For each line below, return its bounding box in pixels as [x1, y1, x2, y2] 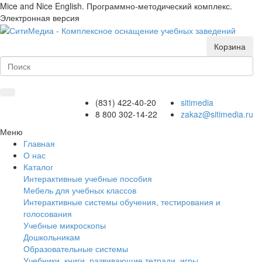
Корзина [214, 40, 246, 53]
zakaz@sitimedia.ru [181, 108, 253, 120]
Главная [23, 137, 55, 150]
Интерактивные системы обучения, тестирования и [23, 196, 220, 208]
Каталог [23, 161, 53, 173]
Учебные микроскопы [23, 219, 106, 232]
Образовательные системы [23, 243, 128, 255]
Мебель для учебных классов [23, 184, 136, 196]
